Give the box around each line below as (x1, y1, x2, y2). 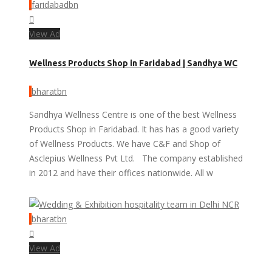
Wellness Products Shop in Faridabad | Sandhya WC (29, 58, 237, 68)
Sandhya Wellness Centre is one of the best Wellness (29, 108, 237, 120)
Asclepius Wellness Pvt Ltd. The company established (29, 152, 243, 164)
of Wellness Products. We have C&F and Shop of (29, 137, 220, 149)
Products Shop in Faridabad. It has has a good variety (29, 123, 239, 135)
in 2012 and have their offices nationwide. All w (29, 166, 213, 178)
